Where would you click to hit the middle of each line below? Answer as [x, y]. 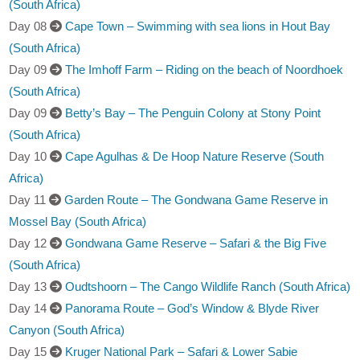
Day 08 [30, 26]
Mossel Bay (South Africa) [78, 221]
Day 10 [30, 156]
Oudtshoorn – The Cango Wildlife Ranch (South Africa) [208, 286]
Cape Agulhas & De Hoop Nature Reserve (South [195, 156]
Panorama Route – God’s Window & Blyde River [192, 308]
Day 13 [30, 286]
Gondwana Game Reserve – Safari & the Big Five [196, 243]
